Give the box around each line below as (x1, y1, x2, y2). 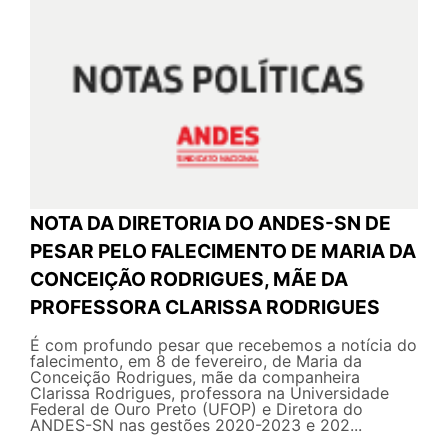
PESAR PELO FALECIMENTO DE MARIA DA (30, 238, 416, 263)
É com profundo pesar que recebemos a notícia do (30, 334, 417, 355)
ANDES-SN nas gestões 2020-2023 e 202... (30, 414, 362, 435)
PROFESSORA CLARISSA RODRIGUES (30, 294, 380, 319)
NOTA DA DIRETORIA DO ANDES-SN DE (30, 210, 391, 235)
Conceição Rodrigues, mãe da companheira (30, 366, 360, 387)
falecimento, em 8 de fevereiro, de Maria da (30, 350, 362, 371)
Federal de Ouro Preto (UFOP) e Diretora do (30, 398, 363, 419)
